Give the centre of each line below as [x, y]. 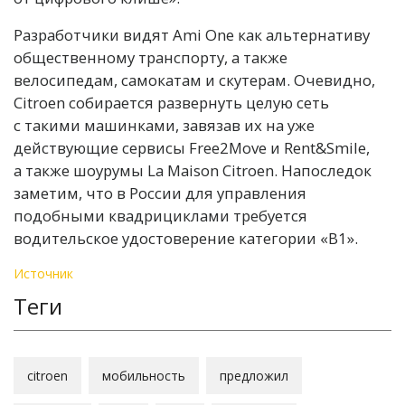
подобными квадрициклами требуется [160, 215]
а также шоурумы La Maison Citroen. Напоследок [193, 170]
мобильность [144, 375]
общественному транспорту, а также [151, 57]
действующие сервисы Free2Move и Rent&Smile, [192, 147]
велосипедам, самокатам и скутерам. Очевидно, [194, 80]
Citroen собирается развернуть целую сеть [171, 102]
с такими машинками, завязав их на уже [164, 125]
